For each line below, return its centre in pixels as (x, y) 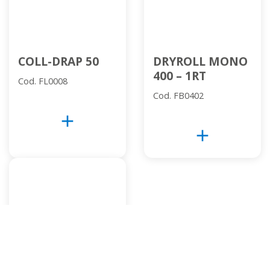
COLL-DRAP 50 (58, 61)
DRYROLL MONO (200, 61)
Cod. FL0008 (43, 81)
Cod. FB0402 (178, 96)
